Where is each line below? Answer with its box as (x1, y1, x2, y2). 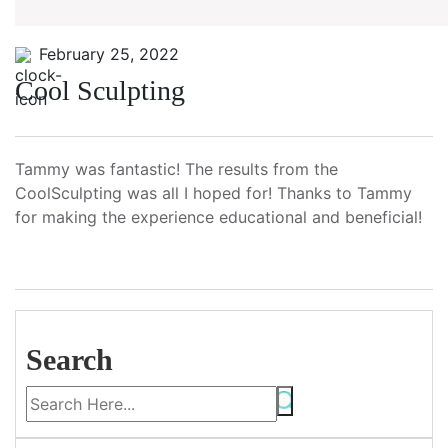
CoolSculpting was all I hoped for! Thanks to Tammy (15, 183, 412, 203)
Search (26, 343, 113, 376)
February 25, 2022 (29, 44, 179, 64)
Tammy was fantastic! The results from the (15, 159, 338, 179)
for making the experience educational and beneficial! (15, 207, 422, 227)
